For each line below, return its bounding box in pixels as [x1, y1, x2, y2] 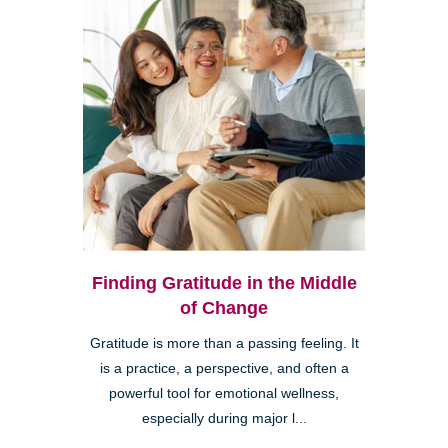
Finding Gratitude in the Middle [91, 272, 357, 293]
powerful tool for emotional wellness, [109, 385, 339, 401]
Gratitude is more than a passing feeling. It [89, 335, 359, 351]
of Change [180, 297, 268, 318]
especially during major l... [141, 410, 307, 426]
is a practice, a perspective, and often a [99, 360, 349, 376]
